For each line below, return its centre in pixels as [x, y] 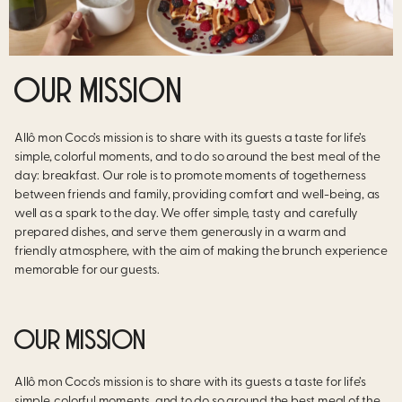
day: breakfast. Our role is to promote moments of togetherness [190, 177]
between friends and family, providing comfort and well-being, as [197, 196]
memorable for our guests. [87, 271]
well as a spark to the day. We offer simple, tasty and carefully [187, 214]
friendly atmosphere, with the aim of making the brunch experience [201, 252]
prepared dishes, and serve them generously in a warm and [180, 233]
